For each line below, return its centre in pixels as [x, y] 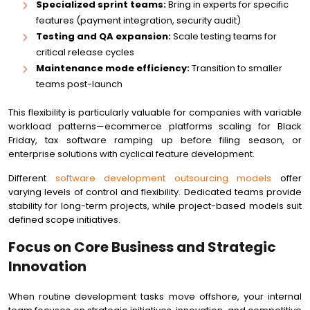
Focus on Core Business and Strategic [142, 247]
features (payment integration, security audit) [138, 20]
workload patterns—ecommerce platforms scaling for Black [155, 126]
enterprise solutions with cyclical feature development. [131, 154]
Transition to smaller [236, 68]
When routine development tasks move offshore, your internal [155, 297]
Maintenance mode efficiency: [113, 68]
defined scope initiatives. [64, 220]
